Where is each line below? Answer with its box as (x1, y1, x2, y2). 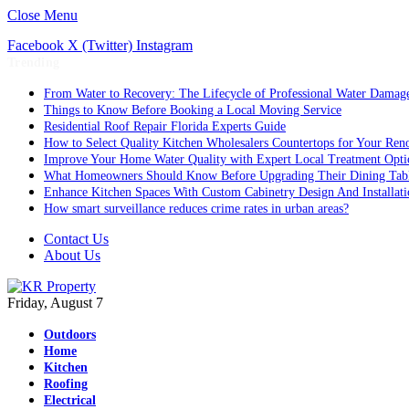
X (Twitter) (68, 37, 132, 53)
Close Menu (7, 7, 78, 23)
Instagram (136, 37, 193, 53)
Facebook (7, 37, 64, 53)
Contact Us (44, 231, 109, 246)
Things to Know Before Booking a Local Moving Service (44, 103, 341, 117)
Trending (7, 56, 60, 69)
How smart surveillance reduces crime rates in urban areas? (44, 202, 349, 215)
